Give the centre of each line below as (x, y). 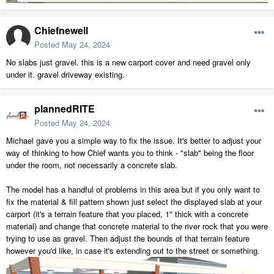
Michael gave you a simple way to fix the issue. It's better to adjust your (134, 141)
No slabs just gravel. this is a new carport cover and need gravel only (128, 62)
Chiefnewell (61, 31)
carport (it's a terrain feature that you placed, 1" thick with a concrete (127, 214)
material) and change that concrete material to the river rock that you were (137, 226)
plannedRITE (65, 109)
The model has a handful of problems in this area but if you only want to (133, 190)
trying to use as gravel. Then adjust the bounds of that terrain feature (128, 239)
